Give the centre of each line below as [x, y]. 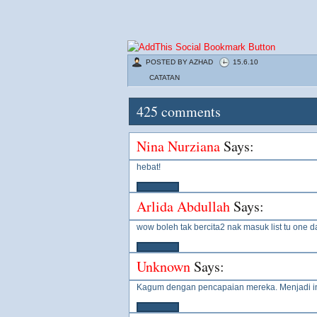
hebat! [149, 167]
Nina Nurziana [178, 146]
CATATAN [165, 77]
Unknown [163, 266]
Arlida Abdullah [183, 206]
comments [189, 111]
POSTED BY [167, 62]
